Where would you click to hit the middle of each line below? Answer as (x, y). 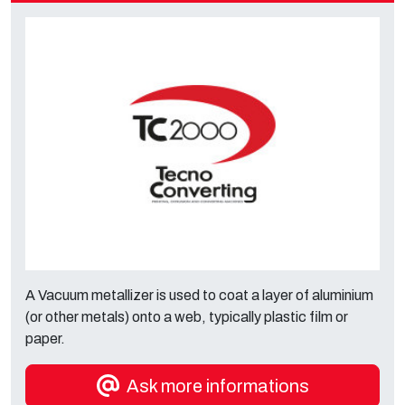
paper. (45, 339)
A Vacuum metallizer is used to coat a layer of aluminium (199, 295)
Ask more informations (217, 386)
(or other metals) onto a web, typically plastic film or (187, 317)
